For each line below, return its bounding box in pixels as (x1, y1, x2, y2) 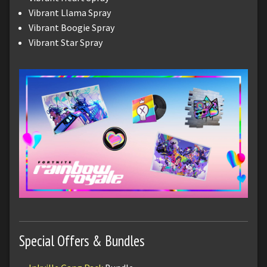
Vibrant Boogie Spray (29, 21, 114, 33)
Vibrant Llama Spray (29, 6, 111, 18)
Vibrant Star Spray (29, 36, 103, 48)
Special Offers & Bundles (19, 231, 145, 250)
